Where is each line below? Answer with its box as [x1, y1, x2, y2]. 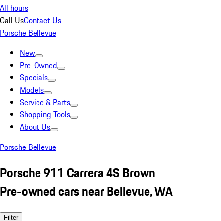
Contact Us [24, 14, 61, 26]
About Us [20, 121, 50, 133]
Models [20, 84, 44, 96]
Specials [20, 72, 48, 83]
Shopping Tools [20, 109, 70, 120]
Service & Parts [20, 96, 70, 108]
